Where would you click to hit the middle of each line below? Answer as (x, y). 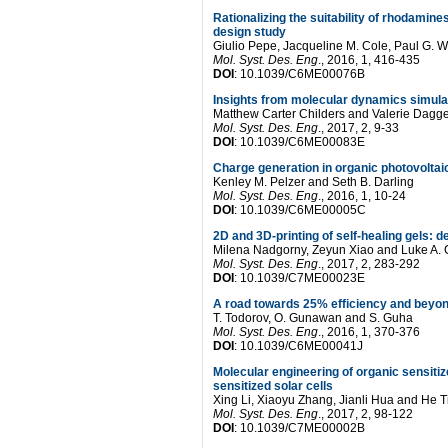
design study (249, 32)
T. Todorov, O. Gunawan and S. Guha (313, 318)
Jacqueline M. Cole (335, 46)
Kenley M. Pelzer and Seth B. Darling (313, 182)
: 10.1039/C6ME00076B (299, 74)
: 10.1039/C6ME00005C (300, 210)
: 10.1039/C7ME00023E (299, 278)
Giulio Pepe (245, 46)
